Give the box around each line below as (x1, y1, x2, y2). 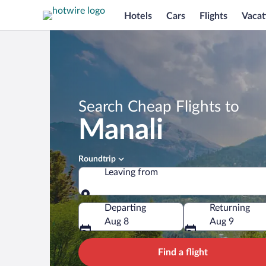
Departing (104, 203, 146, 213)
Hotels (124, 11, 152, 21)
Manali (78, 116, 163, 144)
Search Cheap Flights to (78, 99, 239, 115)
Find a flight (158, 248, 208, 257)
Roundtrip (78, 155, 116, 163)
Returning (210, 203, 250, 213)
